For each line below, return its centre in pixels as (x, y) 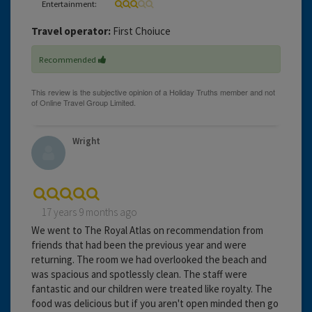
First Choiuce (141, 31)
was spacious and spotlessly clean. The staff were (139, 274)
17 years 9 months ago (89, 212)
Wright (86, 141)
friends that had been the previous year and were (139, 244)
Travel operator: (71, 31)
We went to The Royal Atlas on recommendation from (147, 230)
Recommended (69, 59)
